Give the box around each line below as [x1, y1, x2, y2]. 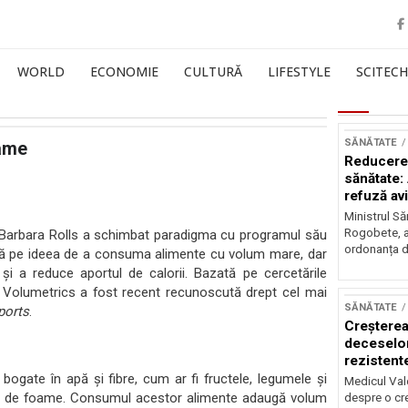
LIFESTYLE [268, 63, 331, 80]
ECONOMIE [90, 63, 158, 80]
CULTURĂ [184, 63, 242, 80]
